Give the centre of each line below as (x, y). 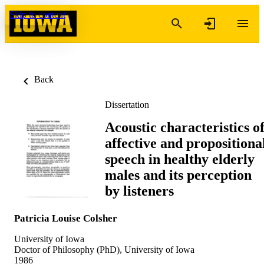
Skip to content (37, 14)
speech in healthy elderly (180, 159)
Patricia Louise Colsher (66, 218)
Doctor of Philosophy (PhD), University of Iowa (104, 249)
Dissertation (127, 105)
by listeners (139, 191)
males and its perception (178, 175)
